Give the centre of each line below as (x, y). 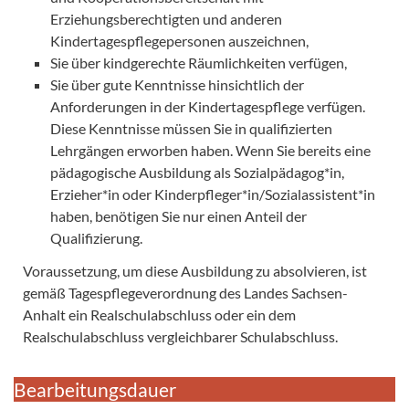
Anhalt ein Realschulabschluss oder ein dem (159, 314)
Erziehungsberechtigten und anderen (166, 18)
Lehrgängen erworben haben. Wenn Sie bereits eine (210, 150)
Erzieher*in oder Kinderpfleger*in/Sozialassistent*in (213, 194)
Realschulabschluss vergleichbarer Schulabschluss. (180, 336)
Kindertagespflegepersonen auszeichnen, (179, 40)
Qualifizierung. (96, 237)
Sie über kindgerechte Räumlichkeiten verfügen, (199, 62)
